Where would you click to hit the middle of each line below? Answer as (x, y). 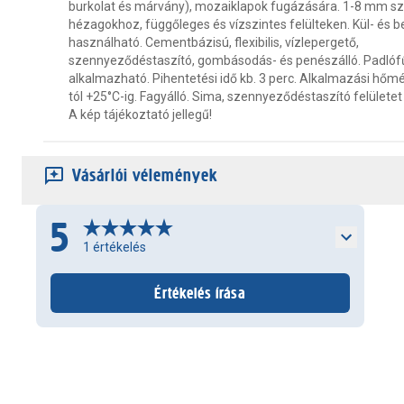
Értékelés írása (200, 293)
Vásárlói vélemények (145, 175)
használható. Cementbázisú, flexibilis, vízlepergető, (214, 42)
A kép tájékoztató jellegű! (140, 115)
